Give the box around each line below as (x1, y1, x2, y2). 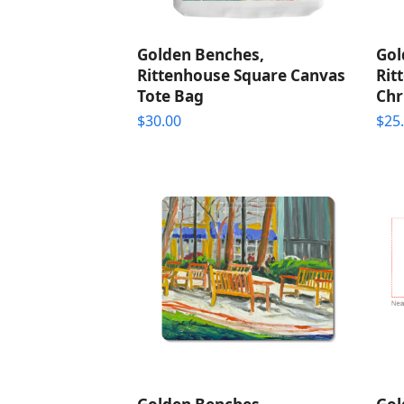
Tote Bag (137, 86, 204, 107)
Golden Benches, (137, 44, 264, 66)
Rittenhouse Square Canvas (137, 65, 345, 87)
